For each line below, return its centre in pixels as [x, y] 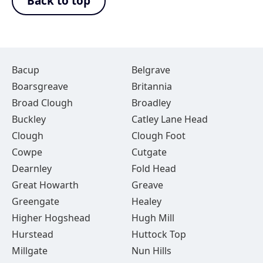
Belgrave [151, 70]
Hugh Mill [153, 218]
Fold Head [154, 168]
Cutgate [149, 152]
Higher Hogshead [51, 218]
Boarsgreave [40, 86]
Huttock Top [159, 234]
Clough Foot [158, 136]
